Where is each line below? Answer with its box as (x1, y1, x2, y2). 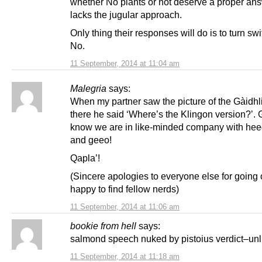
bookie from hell (70, 220, 136, 232)
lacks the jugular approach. (70, 9, 182, 20)
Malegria (70, 82, 106, 94)
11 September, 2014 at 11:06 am (70, 202, 180, 212)
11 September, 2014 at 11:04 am (70, 58, 180, 68)
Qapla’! (70, 153, 100, 164)
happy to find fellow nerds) (70, 184, 179, 195)
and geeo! (70, 134, 112, 145)
